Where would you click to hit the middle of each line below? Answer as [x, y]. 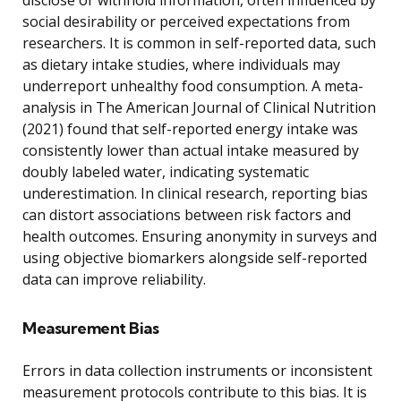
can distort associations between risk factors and [187, 214]
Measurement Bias [90, 328]
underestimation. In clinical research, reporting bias [195, 193]
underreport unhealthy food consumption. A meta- [193, 85]
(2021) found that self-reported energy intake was [190, 128]
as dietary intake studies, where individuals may [181, 64]
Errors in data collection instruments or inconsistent [197, 370]
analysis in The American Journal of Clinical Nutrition [199, 107]
